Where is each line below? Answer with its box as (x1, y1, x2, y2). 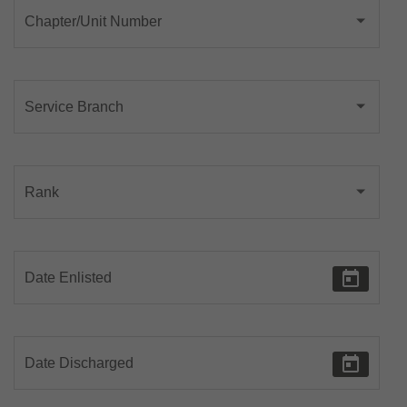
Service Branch (25, 99, 124, 115)
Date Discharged (25, 355, 134, 372)
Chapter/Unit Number (25, 14, 162, 30)
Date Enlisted (25, 270, 112, 286)
